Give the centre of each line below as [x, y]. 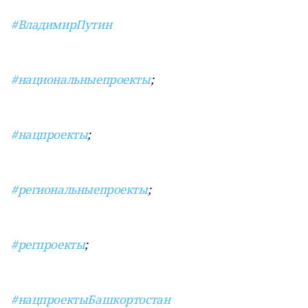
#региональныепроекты [79, 189]
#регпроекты [48, 244]
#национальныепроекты [81, 79]
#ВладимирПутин [62, 24]
